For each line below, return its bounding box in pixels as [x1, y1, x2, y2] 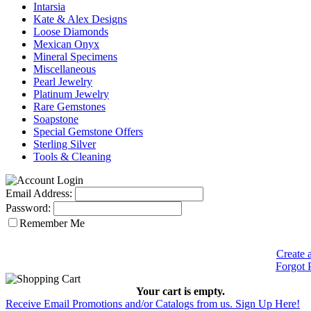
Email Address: [6, 187, 72, 199]
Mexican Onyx [33, 38, 99, 50]
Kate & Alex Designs [33, 13, 127, 25]
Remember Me [19, 217, 85, 229]
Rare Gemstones [33, 101, 106, 112]
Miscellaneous [33, 63, 96, 75]
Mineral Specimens [33, 51, 117, 62]
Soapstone [33, 113, 78, 125]
